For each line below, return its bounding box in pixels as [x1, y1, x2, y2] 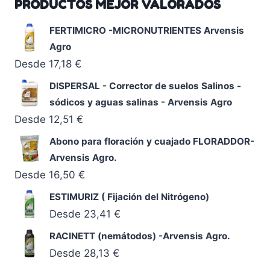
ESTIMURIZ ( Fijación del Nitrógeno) [49, 190, 209, 202]
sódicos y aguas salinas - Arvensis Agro [49, 96, 232, 108]
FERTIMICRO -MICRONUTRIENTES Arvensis [49, 24, 244, 36]
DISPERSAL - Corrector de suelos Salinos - [49, 80, 241, 92]
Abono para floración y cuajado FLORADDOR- [49, 135, 254, 147]
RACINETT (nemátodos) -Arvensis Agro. [49, 230, 230, 242]
